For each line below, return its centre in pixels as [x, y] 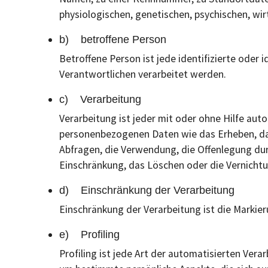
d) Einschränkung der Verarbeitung [147, 190]
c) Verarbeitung [100, 99]
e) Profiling [89, 234]
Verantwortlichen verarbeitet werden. [143, 74]
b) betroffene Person [113, 39]
